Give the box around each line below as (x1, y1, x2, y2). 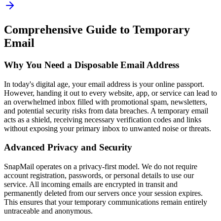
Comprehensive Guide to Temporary (4, 23, 190, 36)
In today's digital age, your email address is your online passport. (4, 79, 204, 88)
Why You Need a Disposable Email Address (4, 59, 179, 70)
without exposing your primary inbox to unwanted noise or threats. (4, 124, 211, 133)
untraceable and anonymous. (4, 207, 93, 216)
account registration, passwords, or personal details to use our (4, 171, 194, 180)
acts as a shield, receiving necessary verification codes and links (4, 115, 201, 124)
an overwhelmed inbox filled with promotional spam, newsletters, (4, 97, 207, 106)
